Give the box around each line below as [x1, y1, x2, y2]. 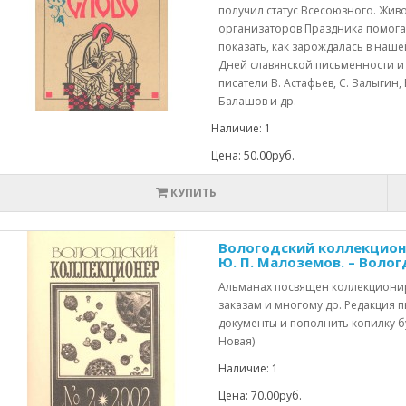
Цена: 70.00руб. [217, 388, 302, 403]
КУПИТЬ [169, 185, 217, 200]
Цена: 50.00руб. [210, 148, 295, 163]
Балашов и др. [217, 93, 296, 109]
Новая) [217, 333, 255, 349]
